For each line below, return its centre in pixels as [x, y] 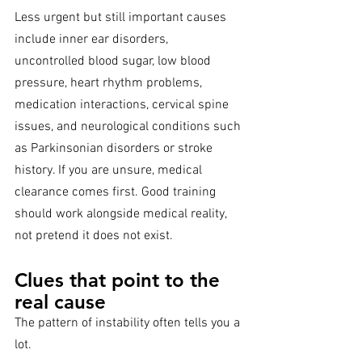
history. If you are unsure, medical [110, 171]
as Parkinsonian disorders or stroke [115, 149]
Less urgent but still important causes [122, 18]
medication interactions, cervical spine [123, 105]
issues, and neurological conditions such [129, 127]
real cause [60, 302]
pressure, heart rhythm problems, [110, 84]
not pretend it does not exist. [94, 236]
